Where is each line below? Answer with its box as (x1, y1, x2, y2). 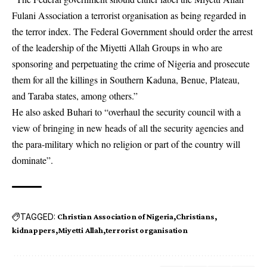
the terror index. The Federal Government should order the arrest (12, 25, 253, 38)
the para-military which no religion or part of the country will (12, 138, 240, 151)
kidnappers (12, 225, 55, 235)
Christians (175, 212, 215, 222)
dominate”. (12, 154, 53, 167)
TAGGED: (20, 211, 55, 222)
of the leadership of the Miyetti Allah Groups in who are (12, 41, 222, 54)
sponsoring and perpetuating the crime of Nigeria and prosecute (12, 57, 250, 70)
